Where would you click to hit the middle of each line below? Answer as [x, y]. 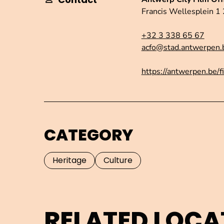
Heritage [69, 160]
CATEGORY [88, 135]
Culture [118, 160]
